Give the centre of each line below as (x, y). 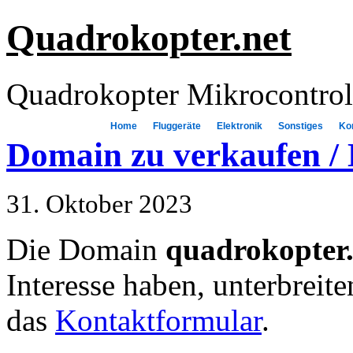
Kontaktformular (158, 320)
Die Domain (86, 249)
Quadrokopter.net (149, 38)
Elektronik (240, 126)
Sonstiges (301, 126)
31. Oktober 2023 (99, 204)
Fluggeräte (177, 126)
